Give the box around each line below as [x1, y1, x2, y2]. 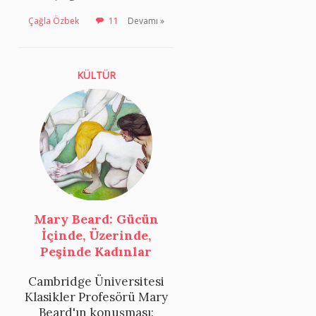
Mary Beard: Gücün [33, 211, 159, 228]
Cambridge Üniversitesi [28, 274, 164, 290]
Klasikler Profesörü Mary [24, 289, 168, 305]
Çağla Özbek [28, 14, 79, 27]
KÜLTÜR [76, 68, 116, 82]
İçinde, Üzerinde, [41, 227, 151, 244]
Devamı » [128, 14, 164, 27]
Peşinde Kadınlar [40, 243, 152, 260]
